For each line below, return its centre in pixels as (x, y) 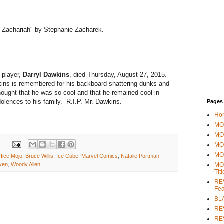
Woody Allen (26, 165)
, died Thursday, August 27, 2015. (119, 75)
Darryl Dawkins (46, 75)
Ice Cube (67, 156)
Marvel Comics (100, 156)
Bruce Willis (39, 156)
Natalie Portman (140, 156)
